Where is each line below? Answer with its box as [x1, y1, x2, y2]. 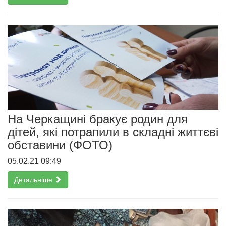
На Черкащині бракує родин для [8, 111, 188, 126]
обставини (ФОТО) [8, 138, 112, 152]
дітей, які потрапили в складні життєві [8, 125, 218, 139]
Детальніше [14, 175, 54, 184]
